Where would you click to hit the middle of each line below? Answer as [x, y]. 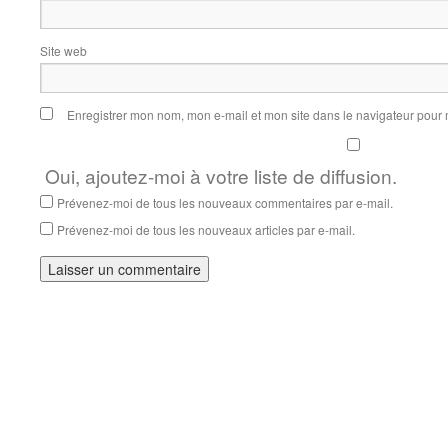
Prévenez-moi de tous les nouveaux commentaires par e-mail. [225, 202]
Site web [63, 50]
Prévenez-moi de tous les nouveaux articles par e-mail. [206, 229]
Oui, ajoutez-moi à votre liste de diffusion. [218, 175]
